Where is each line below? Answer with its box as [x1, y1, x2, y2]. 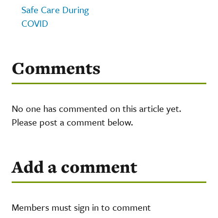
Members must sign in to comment [12, 200, 151, 214]
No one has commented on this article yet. [12, 101, 181, 115]
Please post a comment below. [12, 115, 133, 128]
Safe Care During [21, 2, 89, 16]
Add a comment [12, 155, 137, 178]
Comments [12, 56, 100, 79]
